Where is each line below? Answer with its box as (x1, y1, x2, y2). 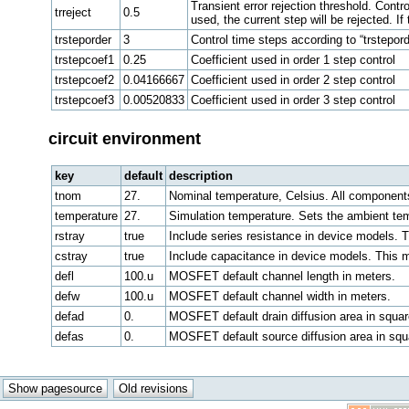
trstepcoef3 (54, 92, 114, 107)
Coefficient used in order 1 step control (190, 52, 395, 67)
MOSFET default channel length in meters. (168, 269, 395, 284)
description (168, 169, 233, 184)
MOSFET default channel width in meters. (168, 289, 391, 304)
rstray (54, 229, 85, 244)
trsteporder (54, 32, 111, 47)
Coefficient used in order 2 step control (190, 72, 395, 87)
